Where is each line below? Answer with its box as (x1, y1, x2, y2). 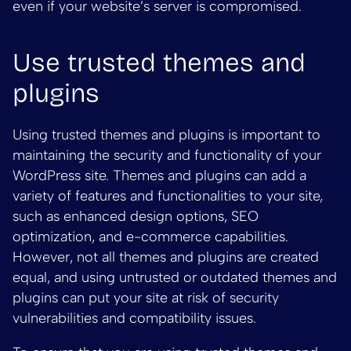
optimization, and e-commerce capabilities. (13, 228, 288, 246)
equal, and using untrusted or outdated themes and (13, 269, 337, 287)
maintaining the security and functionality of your (13, 147, 321, 165)
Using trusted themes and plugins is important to (13, 126, 320, 144)
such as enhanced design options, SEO (13, 208, 259, 226)
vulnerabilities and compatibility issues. (13, 309, 256, 327)
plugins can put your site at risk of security (13, 289, 279, 307)
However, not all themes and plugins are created (13, 248, 319, 266)
